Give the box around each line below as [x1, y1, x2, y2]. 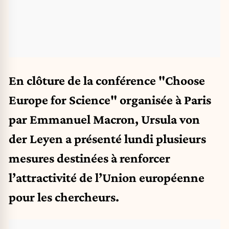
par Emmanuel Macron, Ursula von [9, 111, 200, 126]
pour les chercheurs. [9, 189, 119, 204]
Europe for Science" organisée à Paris [9, 92, 211, 107]
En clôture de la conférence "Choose [9, 73, 205, 87]
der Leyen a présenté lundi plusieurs [9, 131, 206, 146]
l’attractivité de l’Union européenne [9, 170, 204, 185]
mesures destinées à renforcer [9, 150, 170, 165]
